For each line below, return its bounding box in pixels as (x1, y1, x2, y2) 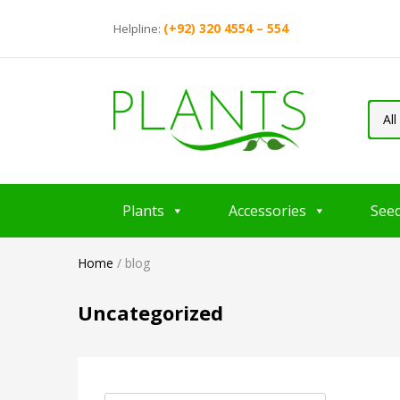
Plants (122, 200, 164, 221)
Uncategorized (78, 298, 223, 326)
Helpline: (113, 21, 163, 37)
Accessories (229, 200, 306, 221)
